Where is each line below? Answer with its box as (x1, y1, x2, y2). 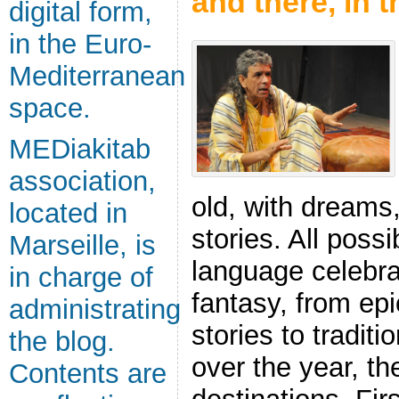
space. (9, 93, 91, 124)
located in (9, 198, 127, 229)
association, (9, 166, 156, 197)
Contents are (9, 358, 167, 389)
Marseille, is (9, 230, 156, 261)
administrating (9, 294, 181, 325)
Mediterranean (9, 61, 185, 92)
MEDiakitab (9, 134, 151, 165)
